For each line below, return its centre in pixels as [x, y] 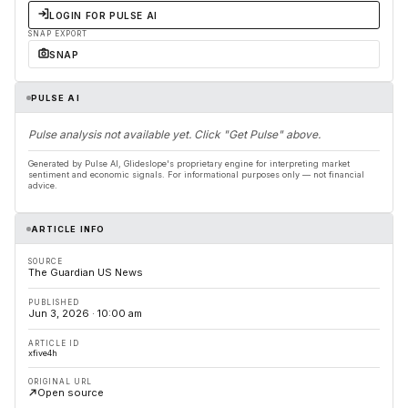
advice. [43, 186]
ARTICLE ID [54, 344]
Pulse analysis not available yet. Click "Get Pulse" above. [174, 135]
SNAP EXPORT [58, 34]
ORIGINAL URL [60, 382]
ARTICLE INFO [68, 229]
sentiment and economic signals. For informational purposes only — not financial [196, 175]
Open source [71, 393]
